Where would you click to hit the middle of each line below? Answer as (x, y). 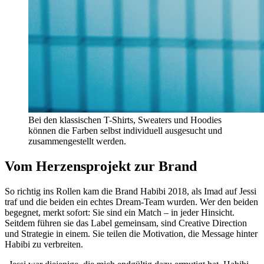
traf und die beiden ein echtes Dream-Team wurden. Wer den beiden (131, 202)
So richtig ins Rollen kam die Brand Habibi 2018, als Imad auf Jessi (131, 191)
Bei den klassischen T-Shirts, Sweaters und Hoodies (125, 120)
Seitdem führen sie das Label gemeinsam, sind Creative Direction (126, 223)
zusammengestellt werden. (77, 141)
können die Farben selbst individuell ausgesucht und (125, 131)
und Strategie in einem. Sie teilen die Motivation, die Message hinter (131, 234)
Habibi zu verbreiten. (44, 244)
